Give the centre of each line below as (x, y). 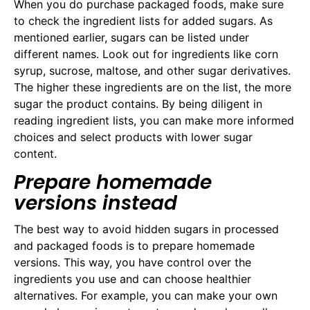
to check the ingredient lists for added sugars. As (143, 21)
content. (35, 154)
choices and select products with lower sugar (133, 137)
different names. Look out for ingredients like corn (146, 54)
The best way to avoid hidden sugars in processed (146, 229)
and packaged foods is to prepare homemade (134, 245)
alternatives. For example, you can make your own (146, 295)
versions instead (95, 203)
